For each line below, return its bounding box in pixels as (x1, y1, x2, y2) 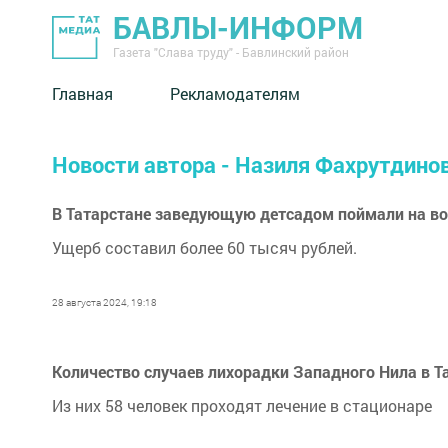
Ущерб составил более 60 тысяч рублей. (52, 237, 357, 258)
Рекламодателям (170, 82, 300, 104)
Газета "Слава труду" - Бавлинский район (113, 44, 349, 60)
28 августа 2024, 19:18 (52, 296, 157, 309)
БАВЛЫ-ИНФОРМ (113, 8, 363, 47)
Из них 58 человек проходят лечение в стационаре (52, 395, 432, 416)
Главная (52, 82, 113, 104)
